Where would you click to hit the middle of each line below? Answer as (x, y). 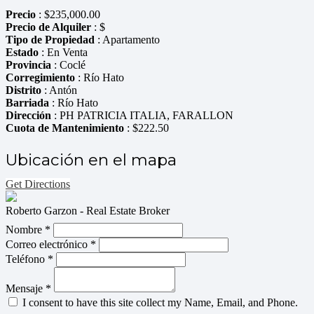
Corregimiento (40, 78)
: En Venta (63, 53)
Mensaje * (28, 289)
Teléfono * (29, 259)
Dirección (28, 116)
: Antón (59, 90)
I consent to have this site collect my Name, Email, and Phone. (159, 303)
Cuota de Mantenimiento (65, 128)
